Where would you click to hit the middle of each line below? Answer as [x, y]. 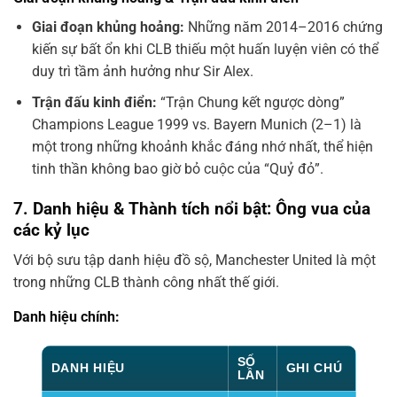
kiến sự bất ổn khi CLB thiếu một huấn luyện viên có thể [205, 50]
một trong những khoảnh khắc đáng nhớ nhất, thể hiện [202, 147]
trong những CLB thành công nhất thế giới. [146, 283]
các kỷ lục [51, 230]
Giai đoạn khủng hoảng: [108, 27]
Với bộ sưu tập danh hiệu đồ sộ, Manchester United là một [195, 261]
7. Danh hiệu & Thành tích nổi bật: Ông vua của [192, 208]
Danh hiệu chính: [66, 317]
